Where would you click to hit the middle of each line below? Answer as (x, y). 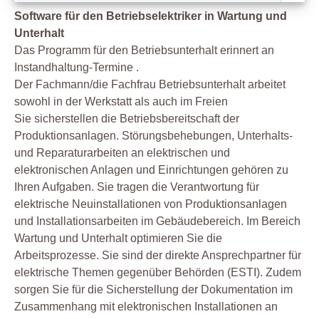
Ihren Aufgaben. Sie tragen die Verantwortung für (137, 187)
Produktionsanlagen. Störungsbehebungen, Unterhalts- (153, 136)
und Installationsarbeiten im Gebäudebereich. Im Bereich (157, 221)
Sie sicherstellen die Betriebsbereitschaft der (127, 119)
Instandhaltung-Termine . (77, 68)
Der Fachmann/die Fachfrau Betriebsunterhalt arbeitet (150, 85)
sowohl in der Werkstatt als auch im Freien (121, 102)
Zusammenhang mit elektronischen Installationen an (146, 307)
